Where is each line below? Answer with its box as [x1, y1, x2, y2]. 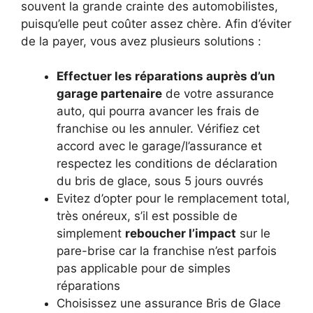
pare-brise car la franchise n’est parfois [57, 244, 277, 258]
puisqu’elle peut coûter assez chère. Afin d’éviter [21, 16, 291, 31]
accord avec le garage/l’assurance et [57, 139, 262, 153]
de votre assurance [162, 87, 274, 101]
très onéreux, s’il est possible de [57, 209, 238, 223]
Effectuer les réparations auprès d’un [57, 69, 275, 83]
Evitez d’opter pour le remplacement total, [57, 191, 290, 205]
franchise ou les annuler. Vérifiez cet [57, 122, 260, 136]
